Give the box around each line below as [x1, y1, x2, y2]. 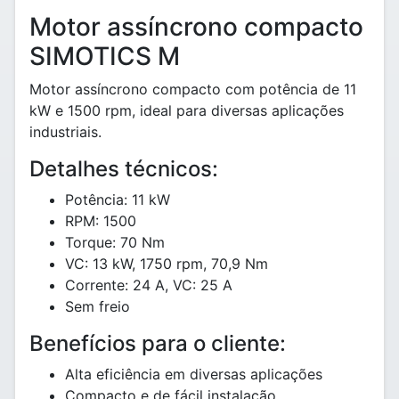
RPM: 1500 [65, 212, 136, 230]
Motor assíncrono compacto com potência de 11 [29, 80, 356, 98]
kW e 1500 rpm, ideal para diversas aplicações [29, 102, 344, 119]
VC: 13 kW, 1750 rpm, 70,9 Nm [65, 255, 268, 273]
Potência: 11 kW [65, 191, 170, 208]
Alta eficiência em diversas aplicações [65, 365, 322, 383]
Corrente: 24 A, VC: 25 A [65, 276, 232, 294]
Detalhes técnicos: [29, 156, 218, 182]
